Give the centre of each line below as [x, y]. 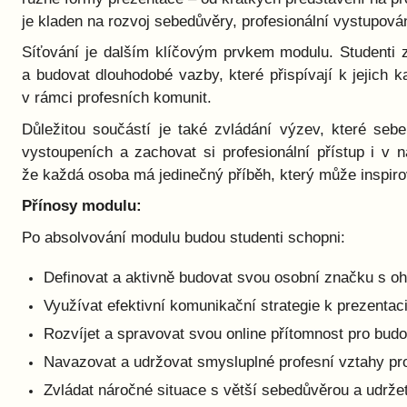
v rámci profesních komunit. [117, 98]
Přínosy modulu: [82, 206]
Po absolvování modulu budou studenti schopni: [184, 237]
